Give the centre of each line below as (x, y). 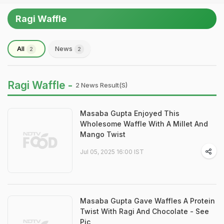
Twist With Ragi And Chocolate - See (144, 211)
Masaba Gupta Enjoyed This (130, 113)
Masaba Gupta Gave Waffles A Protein (147, 201)
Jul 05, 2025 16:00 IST (112, 152)
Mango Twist (103, 134)
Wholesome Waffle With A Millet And (144, 124)
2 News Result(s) (101, 85)
